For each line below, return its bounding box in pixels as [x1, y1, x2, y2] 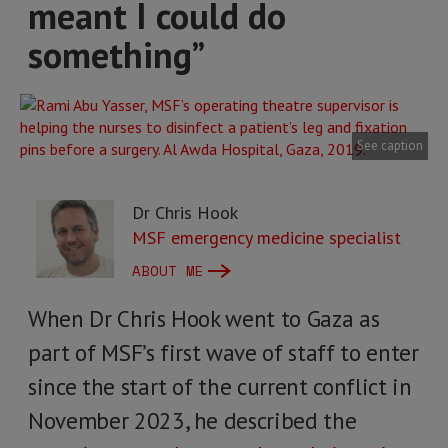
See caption [357, 137, 423, 154]
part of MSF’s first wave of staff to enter [28, 338, 419, 367]
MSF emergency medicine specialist [132, 226, 401, 249]
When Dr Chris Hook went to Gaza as [28, 304, 380, 333]
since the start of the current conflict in [28, 372, 412, 401]
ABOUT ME [132, 260, 204, 281]
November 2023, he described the [28, 406, 357, 435]
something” [28, 31, 205, 78]
